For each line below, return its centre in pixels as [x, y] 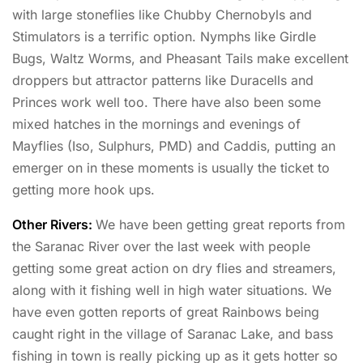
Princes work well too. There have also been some [167, 102]
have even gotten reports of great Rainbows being [166, 312]
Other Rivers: [54, 224]
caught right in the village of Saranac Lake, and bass [173, 333]
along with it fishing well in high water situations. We [172, 290]
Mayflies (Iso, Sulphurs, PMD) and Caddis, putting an [174, 145]
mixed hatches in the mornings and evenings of [156, 124]
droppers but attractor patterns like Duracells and [163, 80]
